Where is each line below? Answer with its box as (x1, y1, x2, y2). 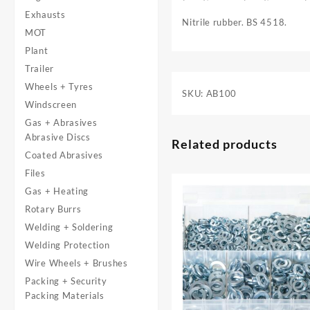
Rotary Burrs (25, 203, 82, 215)
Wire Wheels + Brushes (25, 257, 128, 268)
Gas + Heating (25, 185, 89, 197)
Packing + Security (25, 275, 107, 286)
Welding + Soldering (25, 221, 113, 232)
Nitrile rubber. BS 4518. (182, 17, 287, 28)
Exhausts (25, 9, 66, 20)
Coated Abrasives (25, 149, 104, 161)
